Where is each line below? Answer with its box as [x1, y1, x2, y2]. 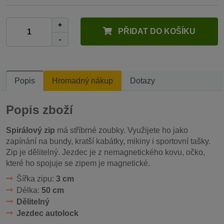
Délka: [16, 185, 41, 194]
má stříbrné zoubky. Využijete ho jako [55, 125, 188, 134]
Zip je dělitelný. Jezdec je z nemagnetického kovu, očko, [6, 147, 205, 156]
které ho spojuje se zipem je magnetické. [6, 158, 150, 167]
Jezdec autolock [16, 208, 78, 217]
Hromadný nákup [52, 76, 113, 85]
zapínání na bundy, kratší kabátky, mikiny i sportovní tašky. [6, 136, 210, 145]
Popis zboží [6, 102, 73, 116]
